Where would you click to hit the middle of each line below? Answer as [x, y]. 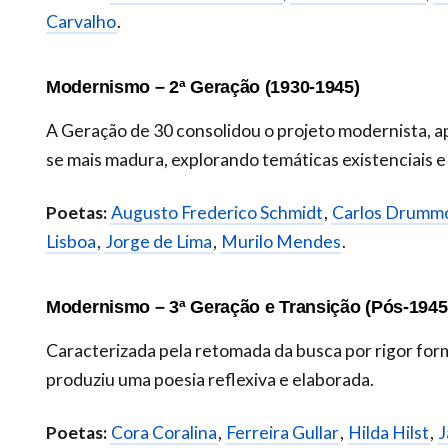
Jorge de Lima [158, 242]
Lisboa [71, 242]
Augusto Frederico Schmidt [217, 213]
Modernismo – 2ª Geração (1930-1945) [203, 86]
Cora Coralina [164, 433]
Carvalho [81, 21]
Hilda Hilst [388, 433]
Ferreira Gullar [282, 433]
